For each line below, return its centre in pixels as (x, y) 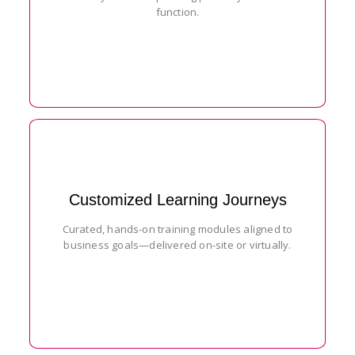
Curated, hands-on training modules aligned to (177, 229)
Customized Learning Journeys (177, 199)
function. (177, 11)
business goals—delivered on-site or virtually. (177, 244)
